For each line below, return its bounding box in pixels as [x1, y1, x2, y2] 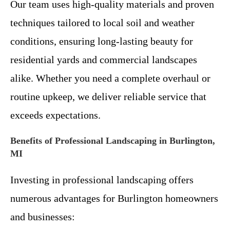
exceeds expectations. [10, 109, 101, 121]
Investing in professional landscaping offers [10, 174, 194, 185]
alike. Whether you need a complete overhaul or [10, 72, 210, 84]
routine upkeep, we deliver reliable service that [10, 90, 206, 102]
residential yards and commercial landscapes [10, 53, 197, 65]
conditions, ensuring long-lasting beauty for [10, 35, 193, 47]
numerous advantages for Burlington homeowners [10, 192, 218, 204]
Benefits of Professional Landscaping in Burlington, [10, 135, 215, 146]
